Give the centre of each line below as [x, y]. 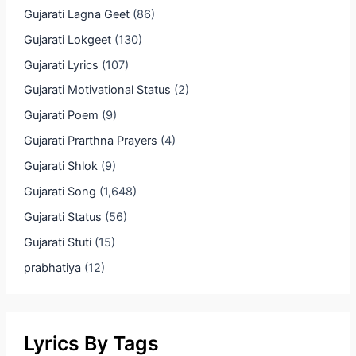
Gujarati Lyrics [61, 65]
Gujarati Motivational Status [97, 90]
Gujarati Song [60, 192]
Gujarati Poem [61, 116]
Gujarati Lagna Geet [76, 14]
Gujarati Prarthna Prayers [90, 141]
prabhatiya [52, 268]
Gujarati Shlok [60, 166]
